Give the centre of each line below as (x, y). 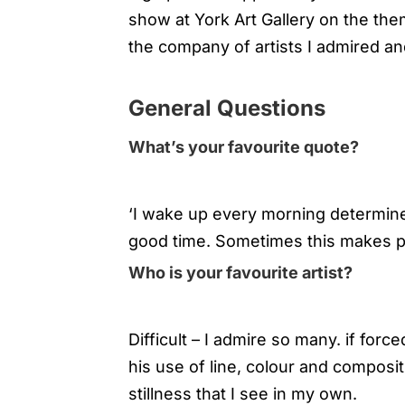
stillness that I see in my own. (243, 393)
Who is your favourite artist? (240, 272)
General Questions (227, 108)
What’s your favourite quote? (244, 146)
